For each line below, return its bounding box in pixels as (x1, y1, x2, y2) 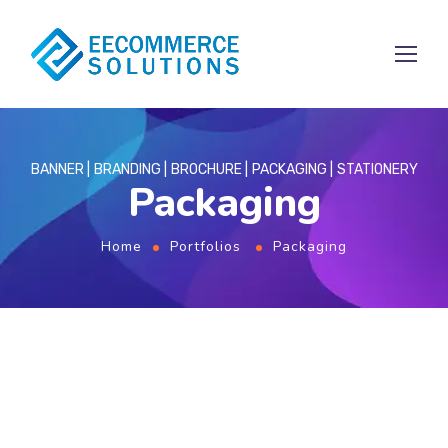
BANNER (30, 161, 84, 178)
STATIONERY (336, 161, 418, 178)
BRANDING (93, 161, 161, 178)
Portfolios (170, 237, 241, 256)
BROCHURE (170, 161, 242, 178)
